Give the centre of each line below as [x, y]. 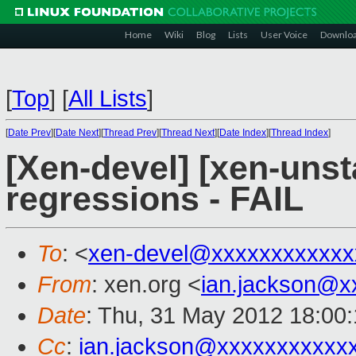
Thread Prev [130, 133]
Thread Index [300, 133]
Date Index [243, 133]
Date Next [77, 133]
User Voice [284, 35]
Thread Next [188, 133]
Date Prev [29, 133]
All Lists [108, 99]
